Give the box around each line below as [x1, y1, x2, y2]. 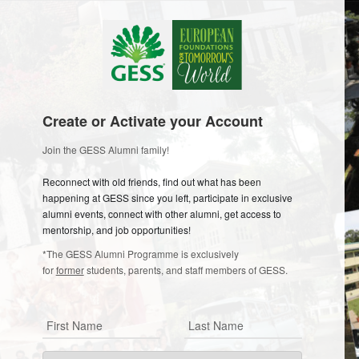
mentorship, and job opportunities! [42, 223, 193, 236]
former [55, 263, 84, 276]
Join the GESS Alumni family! [42, 143, 169, 156]
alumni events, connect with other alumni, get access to [42, 207, 281, 220]
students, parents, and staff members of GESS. [83, 263, 290, 276]
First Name [46, 317, 103, 333]
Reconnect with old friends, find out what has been [42, 175, 261, 188]
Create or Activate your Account [42, 111, 263, 131]
